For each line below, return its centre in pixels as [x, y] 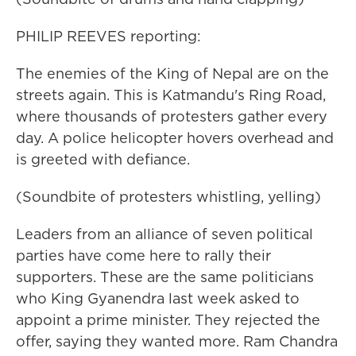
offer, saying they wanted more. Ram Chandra [177, 341]
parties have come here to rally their [143, 255]
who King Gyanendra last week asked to [158, 298]
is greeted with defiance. [103, 159]
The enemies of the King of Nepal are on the [172, 74]
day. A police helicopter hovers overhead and [175, 138]
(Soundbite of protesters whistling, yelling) [168, 197]
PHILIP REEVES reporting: [108, 36]
